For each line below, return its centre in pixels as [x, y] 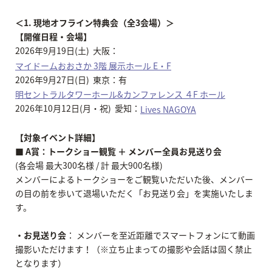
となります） [41, 263]
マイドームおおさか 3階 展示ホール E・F [93, 65]
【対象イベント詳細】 [58, 138]
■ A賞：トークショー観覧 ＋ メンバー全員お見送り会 [118, 151]
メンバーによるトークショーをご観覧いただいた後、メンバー [134, 179]
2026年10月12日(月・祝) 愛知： [78, 108]
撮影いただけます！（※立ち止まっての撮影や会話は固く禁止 [134, 249]
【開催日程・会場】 [53, 36]
